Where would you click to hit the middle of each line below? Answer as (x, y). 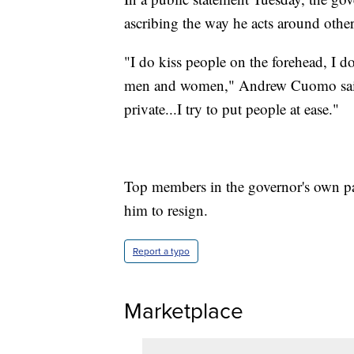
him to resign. (166, 209)
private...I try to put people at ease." (232, 108)
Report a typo (161, 251)
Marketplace (184, 311)
